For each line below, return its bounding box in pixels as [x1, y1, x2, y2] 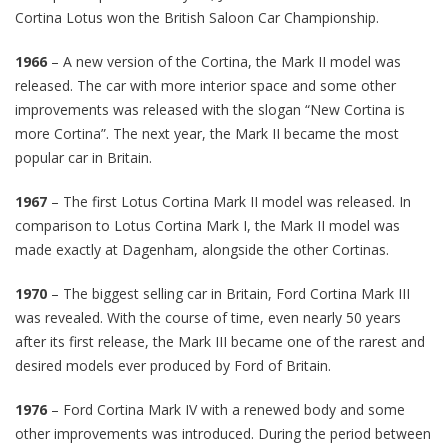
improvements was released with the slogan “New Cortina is [15, 99, 405, 119]
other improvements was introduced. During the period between [15, 423, 431, 443]
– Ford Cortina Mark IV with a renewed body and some [47, 399, 405, 419]
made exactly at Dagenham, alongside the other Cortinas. [15, 239, 389, 259]
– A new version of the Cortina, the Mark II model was [47, 51, 401, 71]
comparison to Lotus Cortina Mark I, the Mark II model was [15, 215, 400, 235]
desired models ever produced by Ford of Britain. [15, 355, 331, 375]
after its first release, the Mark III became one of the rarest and [15, 331, 425, 351]
